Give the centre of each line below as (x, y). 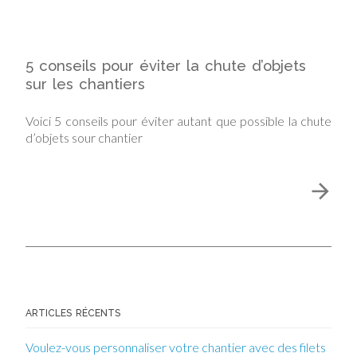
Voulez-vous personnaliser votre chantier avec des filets (176, 347)
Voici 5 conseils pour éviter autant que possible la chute (178, 120)
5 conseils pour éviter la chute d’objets (166, 65)
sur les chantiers (85, 84)
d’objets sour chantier (84, 137)
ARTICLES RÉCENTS (73, 313)
